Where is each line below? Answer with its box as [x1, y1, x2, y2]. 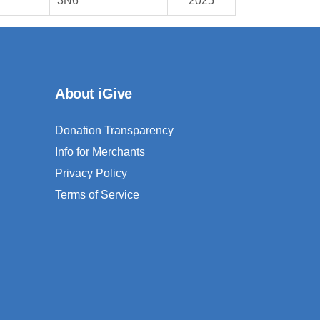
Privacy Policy [55, 167, 127, 180]
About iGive [55, 86, 132, 102]
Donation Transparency [55, 124, 174, 137]
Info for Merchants [55, 146, 145, 159]
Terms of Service [55, 189, 139, 201]
